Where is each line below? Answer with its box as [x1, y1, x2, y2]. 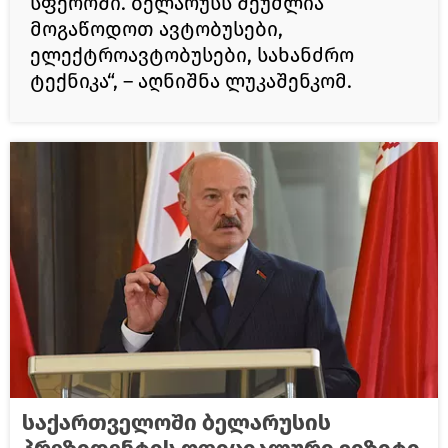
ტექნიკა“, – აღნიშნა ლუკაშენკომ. [30, 69, 352, 94]
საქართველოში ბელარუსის [22, 409, 331, 437]
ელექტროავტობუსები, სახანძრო [30, 43, 354, 68]
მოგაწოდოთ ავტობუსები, [30, 17, 283, 42]
